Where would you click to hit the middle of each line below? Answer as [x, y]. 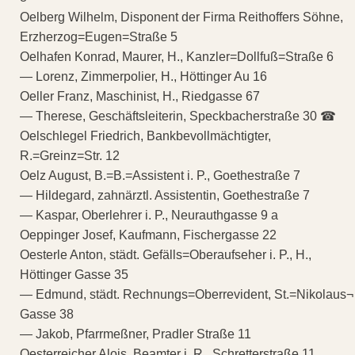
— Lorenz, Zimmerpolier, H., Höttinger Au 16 [143, 76]
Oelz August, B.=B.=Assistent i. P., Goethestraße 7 [160, 175]
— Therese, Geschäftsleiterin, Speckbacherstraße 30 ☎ [178, 116]
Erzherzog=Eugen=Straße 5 [99, 36]
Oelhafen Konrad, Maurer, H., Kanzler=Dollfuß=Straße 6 [177, 56]
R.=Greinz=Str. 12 [70, 155]
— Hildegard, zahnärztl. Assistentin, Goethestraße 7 [165, 195]
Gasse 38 [47, 314]
